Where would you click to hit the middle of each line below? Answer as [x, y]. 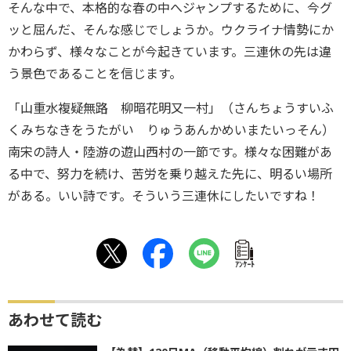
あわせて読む [55, 320]
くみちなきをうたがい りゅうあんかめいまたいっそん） [171, 130]
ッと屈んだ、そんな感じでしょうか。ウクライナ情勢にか [171, 30]
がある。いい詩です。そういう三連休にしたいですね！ [164, 196]
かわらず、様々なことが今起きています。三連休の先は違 [170, 52]
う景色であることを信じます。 [95, 74]
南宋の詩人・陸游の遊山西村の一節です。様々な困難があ [170, 152]
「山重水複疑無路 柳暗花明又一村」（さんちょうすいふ [171, 108]
